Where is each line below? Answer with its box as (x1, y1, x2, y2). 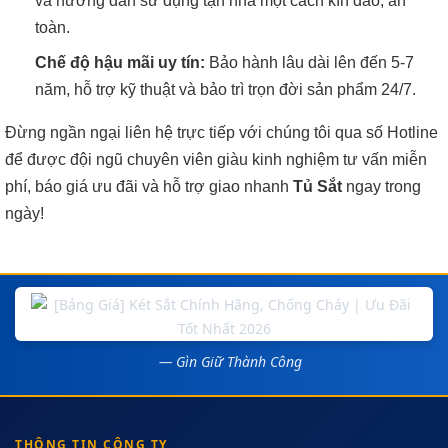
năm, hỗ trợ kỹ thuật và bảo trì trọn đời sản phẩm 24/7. (35, 81, 416, 98)
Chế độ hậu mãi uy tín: (35, 54, 205, 71)
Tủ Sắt (293, 178, 342, 195)
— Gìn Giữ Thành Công (158, 352, 302, 371)
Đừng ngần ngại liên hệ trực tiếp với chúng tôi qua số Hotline (5, 124, 438, 141)
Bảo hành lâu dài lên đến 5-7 (205, 54, 414, 71)
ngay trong (342, 178, 421, 195)
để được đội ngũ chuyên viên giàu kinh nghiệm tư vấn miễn (5, 151, 427, 168)
